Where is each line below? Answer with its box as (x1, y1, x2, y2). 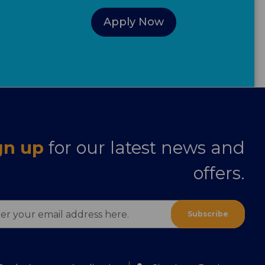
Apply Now (103, 15, 164, 29)
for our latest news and (49, 137, 245, 159)
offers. (193, 163, 245, 184)
